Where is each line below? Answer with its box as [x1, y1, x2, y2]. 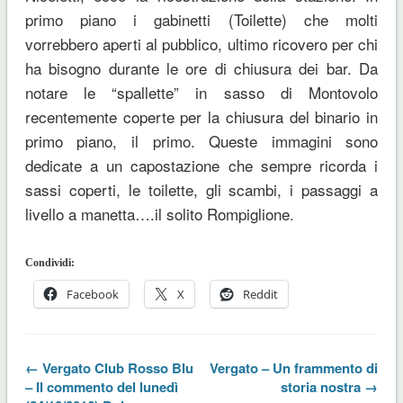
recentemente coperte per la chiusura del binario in [24, 104, 379, 128]
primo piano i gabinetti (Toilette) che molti [24, 7, 379, 31]
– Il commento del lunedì [24, 376, 178, 397]
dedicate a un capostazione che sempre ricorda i [24, 153, 379, 176]
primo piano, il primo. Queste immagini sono [24, 129, 379, 152]
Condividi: [24, 255, 75, 269]
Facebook [66, 285, 119, 302]
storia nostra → [281, 376, 379, 397]
